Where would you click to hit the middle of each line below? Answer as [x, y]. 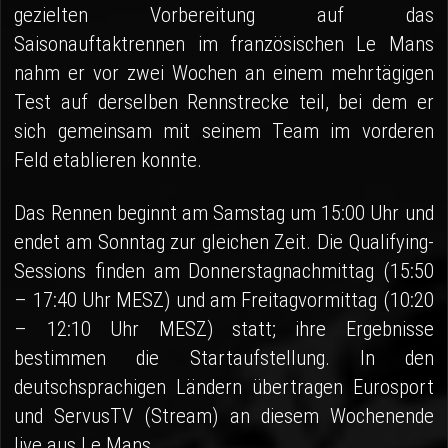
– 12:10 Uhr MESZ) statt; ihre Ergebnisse [224, 329]
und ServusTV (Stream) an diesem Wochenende [224, 416]
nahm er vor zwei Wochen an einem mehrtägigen [224, 73]
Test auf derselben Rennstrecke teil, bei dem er [224, 102]
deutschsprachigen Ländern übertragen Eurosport [224, 387]
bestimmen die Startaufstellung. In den [224, 358]
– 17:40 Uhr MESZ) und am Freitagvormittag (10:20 [224, 300]
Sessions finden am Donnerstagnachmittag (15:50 [224, 271]
